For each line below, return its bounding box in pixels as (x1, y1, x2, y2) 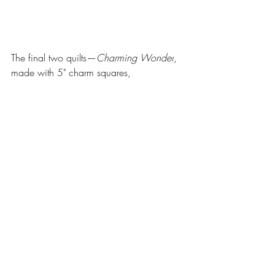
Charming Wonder (96, 50, 174, 64)
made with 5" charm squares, (11, 65, 134, 79)
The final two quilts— (11, 50, 96, 64)
